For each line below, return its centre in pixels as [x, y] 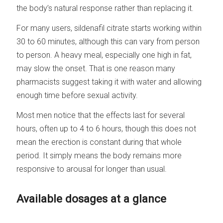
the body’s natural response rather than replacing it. [105, 8]
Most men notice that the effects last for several [101, 115]
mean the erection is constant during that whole [99, 142]
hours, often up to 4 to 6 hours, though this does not [107, 128]
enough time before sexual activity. [77, 95]
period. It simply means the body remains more [99, 155]
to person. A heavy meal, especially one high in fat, [104, 55]
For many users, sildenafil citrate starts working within [109, 28]
